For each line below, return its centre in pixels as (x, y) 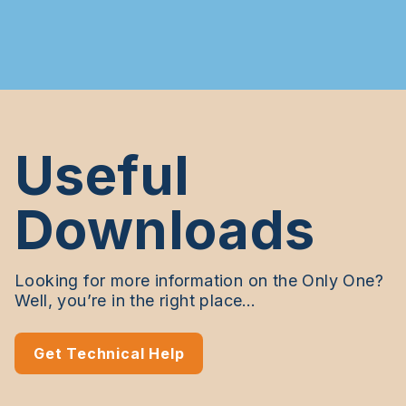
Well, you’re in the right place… (135, 300)
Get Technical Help (109, 353)
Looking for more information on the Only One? (199, 280)
